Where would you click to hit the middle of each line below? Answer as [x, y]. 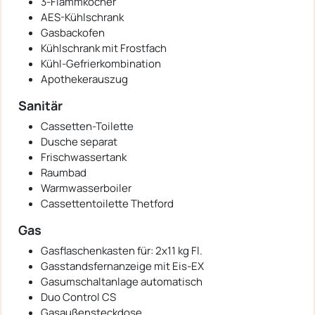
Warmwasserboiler [86, 188]
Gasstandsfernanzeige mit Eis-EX [122, 266]
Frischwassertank [84, 157]
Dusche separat [79, 141]
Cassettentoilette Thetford [107, 203]
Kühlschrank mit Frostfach [104, 48]
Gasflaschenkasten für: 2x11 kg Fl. [122, 250]
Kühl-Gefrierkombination [101, 63]
